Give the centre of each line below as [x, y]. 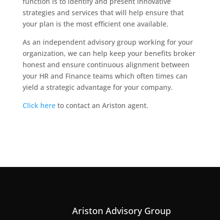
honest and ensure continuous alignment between [106, 65]
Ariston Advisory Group [121, 211]
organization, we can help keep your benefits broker [109, 53]
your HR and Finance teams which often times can [105, 76]
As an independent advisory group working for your [108, 42]
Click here [39, 105]
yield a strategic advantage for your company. [97, 87]
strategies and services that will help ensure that [103, 13]
